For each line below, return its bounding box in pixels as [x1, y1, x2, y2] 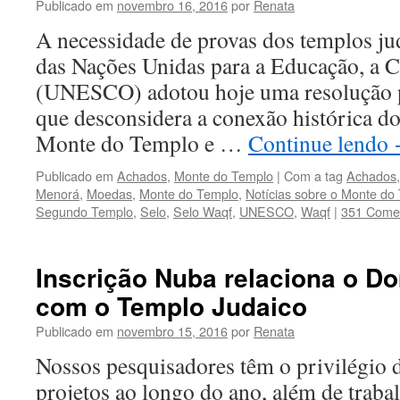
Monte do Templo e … [36, 128, 248, 158]
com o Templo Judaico [36, 287, 307, 324]
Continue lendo [248, 128, 394, 158]
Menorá [36, 184, 79, 203]
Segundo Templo [36, 202, 133, 221]
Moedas [87, 184, 132, 203]
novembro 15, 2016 [117, 321, 228, 340]
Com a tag [284, 166, 346, 185]
